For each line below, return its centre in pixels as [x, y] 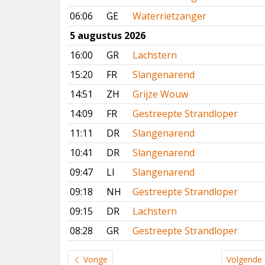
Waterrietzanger [169, 16]
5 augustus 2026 [108, 35]
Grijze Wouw [160, 94]
